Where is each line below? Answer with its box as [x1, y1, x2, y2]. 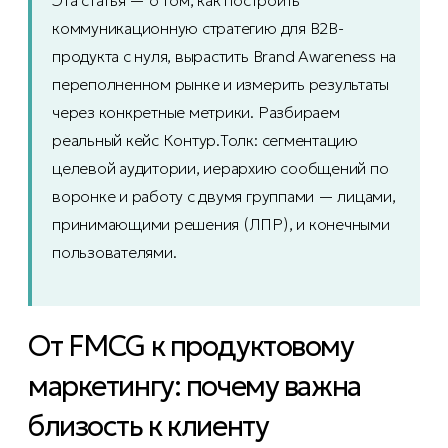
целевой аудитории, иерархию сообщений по [52, 158, 389, 179]
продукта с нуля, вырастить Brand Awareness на [52, 46, 397, 67]
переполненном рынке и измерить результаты [52, 74, 390, 95]
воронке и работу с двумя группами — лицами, [52, 186, 396, 207]
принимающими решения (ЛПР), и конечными [52, 214, 390, 235]
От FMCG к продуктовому [28, 328, 354, 365]
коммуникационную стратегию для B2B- [52, 18, 344, 39]
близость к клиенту [28, 408, 269, 445]
